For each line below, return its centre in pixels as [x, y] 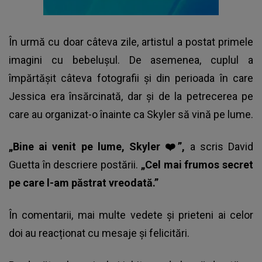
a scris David [222, 146]
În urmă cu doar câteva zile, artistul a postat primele [131, 42]
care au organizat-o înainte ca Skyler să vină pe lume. [131, 114]
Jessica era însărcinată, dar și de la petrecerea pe [131, 96]
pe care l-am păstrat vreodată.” [84, 182]
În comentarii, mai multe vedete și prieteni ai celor [131, 215]
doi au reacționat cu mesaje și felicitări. [99, 233]
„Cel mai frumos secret [197, 164]
